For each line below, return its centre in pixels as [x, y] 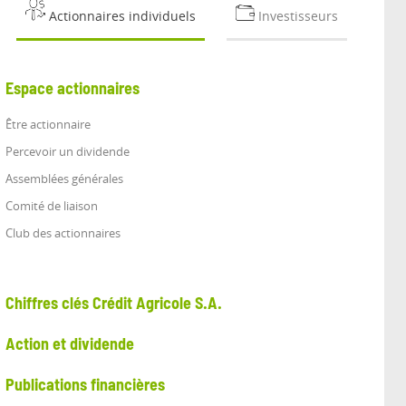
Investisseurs [298, 16]
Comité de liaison [52, 206]
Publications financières [85, 386]
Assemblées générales [64, 179]
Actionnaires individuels [122, 16]
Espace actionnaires [72, 90]
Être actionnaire [48, 124]
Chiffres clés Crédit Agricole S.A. [114, 304]
